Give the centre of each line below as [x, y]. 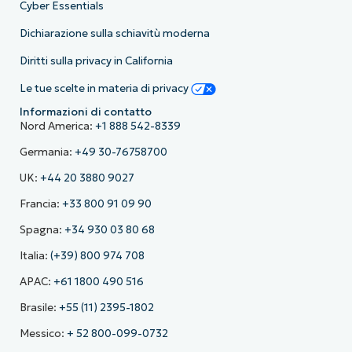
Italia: [35, 256]
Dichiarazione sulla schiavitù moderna [114, 34]
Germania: [47, 152]
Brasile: [39, 308]
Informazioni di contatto [85, 112]
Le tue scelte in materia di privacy [105, 89]
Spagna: [42, 230]
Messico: [43, 334]
